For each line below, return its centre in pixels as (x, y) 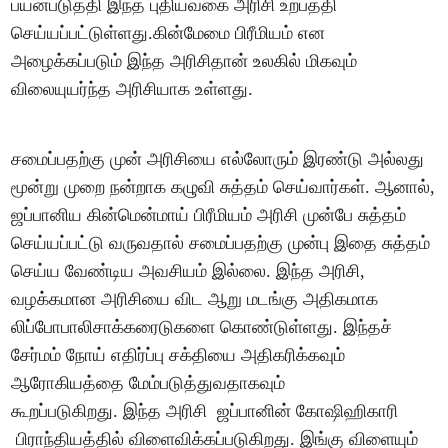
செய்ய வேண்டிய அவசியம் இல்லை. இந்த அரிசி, (188, 271)
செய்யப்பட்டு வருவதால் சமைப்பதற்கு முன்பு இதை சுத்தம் (221, 243)
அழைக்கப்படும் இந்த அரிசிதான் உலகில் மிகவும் (184, 61)
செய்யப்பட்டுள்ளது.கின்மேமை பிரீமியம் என (168, 33)
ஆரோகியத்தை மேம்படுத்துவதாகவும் (148, 383)
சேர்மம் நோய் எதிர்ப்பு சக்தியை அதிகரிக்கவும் (178, 355)
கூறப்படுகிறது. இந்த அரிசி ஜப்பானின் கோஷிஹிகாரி (205, 411)
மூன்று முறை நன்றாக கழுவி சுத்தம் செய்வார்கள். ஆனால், (223, 187)
